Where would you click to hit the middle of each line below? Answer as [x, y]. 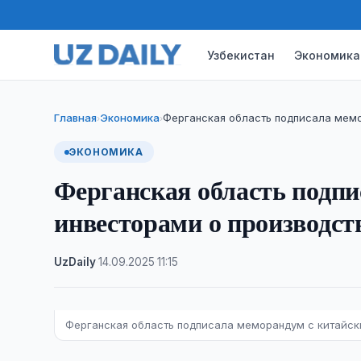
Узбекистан [241, 55]
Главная [76, 118]
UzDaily [75, 262]
